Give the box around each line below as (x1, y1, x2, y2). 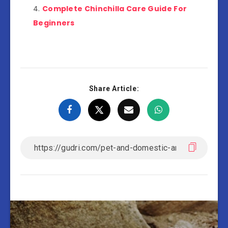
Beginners (33, 17, 75, 28)
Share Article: (89, 84, 139, 93)
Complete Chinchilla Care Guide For (42, 3, 187, 14)
